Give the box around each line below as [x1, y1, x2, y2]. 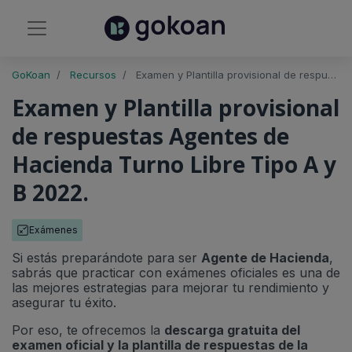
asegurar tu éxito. [12, 295, 116, 310]
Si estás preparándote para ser [12, 250, 201, 266]
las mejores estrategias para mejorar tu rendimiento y [12, 280, 329, 295]
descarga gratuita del [164, 322, 300, 338]
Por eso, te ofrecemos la [12, 322, 164, 338]
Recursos [70, 68, 116, 81]
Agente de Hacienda [201, 250, 329, 266]
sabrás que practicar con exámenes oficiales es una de [12, 265, 340, 280]
